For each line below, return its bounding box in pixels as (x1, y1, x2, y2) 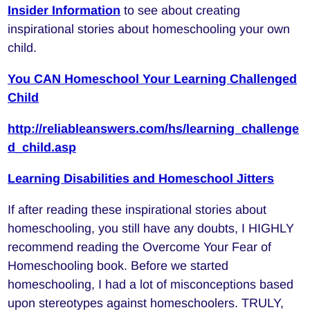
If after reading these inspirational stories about (8, 203, 267, 217)
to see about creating (120, 3, 241, 18)
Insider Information (8, 3, 121, 18)
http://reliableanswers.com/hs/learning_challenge (8, 122, 300, 136)
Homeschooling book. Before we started (8, 259, 229, 273)
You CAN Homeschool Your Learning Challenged (8, 72, 298, 86)
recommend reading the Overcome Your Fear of (8, 240, 272, 255)
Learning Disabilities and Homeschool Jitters (8, 172, 275, 186)
